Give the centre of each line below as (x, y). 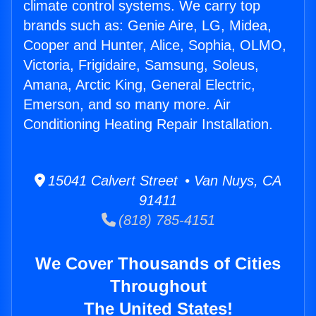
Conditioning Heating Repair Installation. (148, 124)
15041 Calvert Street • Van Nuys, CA (163, 181)
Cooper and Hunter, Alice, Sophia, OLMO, (155, 45)
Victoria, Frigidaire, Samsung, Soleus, (141, 65)
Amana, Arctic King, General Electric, (139, 85)
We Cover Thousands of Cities (158, 264)
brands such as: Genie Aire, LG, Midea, (147, 26)
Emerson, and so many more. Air (127, 105)
